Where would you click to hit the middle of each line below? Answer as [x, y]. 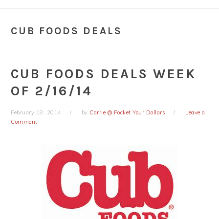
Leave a [195, 112]
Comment [24, 122]
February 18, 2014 [36, 112]
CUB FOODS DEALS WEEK [104, 74]
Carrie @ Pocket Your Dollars [128, 112]
